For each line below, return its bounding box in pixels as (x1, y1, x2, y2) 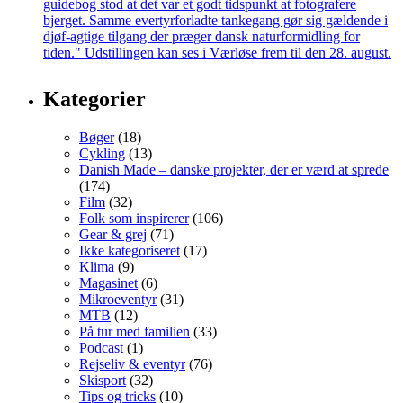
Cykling (79, 146, 125, 162)
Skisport (79, 372, 126, 389)
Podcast (79, 340, 123, 356)
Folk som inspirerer (79, 210, 189, 227)
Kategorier (43, 87, 146, 112)
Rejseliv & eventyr (79, 356, 185, 372)
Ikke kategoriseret (79, 243, 180, 259)
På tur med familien (79, 324, 190, 340)
